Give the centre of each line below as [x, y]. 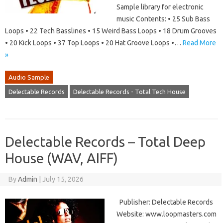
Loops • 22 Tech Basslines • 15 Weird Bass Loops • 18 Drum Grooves [111, 31]
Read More [199, 43]
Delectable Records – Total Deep [105, 142]
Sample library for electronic [160, 7]
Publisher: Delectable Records [165, 202]
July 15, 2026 [63, 179]
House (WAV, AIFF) [61, 158]
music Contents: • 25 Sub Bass [163, 19]
